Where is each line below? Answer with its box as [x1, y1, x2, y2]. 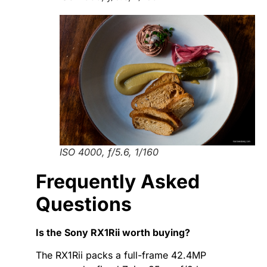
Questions [36, 192, 132, 216]
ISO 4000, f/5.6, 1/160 [60, 145, 159, 158]
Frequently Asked [36, 169, 200, 193]
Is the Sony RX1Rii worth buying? [36, 226, 190, 238]
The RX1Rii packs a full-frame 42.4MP [36, 249, 206, 262]
